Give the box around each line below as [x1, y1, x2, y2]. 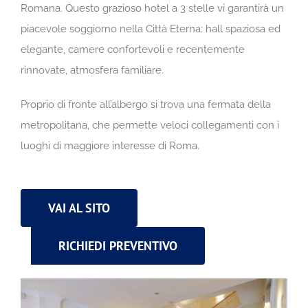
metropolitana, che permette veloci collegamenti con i [21, 118, 279, 131]
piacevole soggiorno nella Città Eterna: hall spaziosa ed [21, 22, 280, 35]
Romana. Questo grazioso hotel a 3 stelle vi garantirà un [21, 1, 284, 14]
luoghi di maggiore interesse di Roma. [21, 139, 199, 152]
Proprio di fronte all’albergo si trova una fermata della [21, 98, 271, 111]
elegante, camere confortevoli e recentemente [21, 43, 245, 56]
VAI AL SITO [48, 199, 110, 216]
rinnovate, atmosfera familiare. [21, 63, 164, 76]
